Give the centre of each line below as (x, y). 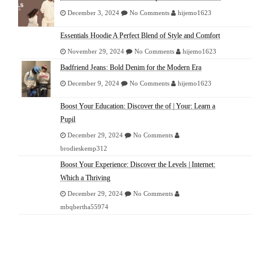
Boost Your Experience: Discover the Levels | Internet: (138, 165)
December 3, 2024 (93, 13)
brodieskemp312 (84, 149)
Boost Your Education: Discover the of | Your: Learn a (138, 106)
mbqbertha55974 (84, 207)
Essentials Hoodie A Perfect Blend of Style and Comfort (140, 36)
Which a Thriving (85, 178)
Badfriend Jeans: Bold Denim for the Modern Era (131, 68)
